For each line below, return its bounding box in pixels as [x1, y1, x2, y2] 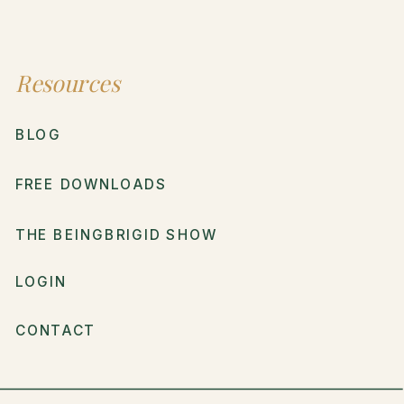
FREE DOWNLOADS [14, 175, 168, 194]
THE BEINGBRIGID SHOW [14, 225, 217, 244]
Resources [14, 68, 120, 99]
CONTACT [14, 321, 96, 340]
